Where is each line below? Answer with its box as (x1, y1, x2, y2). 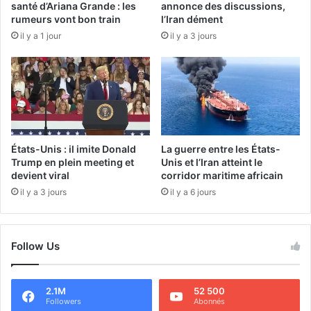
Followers (46, 296, 81, 306)
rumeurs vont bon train (11, 12, 121, 25)
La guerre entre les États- (161, 142, 280, 155)
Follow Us (11, 239, 60, 253)
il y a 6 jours (170, 186, 216, 197)
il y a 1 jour (20, 30, 61, 41)
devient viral (11, 169, 69, 181)
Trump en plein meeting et (11, 155, 134, 168)
